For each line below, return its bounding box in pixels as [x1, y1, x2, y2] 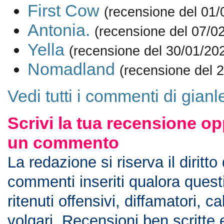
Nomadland [27, 59, 115, 79]
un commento [7, 133, 119, 152]
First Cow [27, 1, 99, 20]
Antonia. [27, 20, 90, 40]
